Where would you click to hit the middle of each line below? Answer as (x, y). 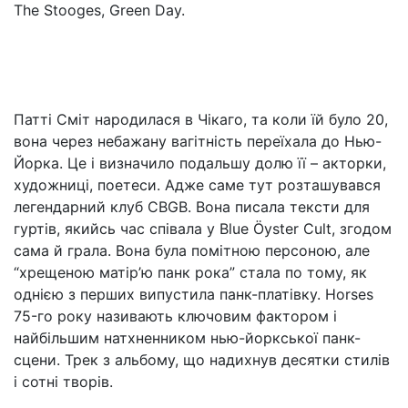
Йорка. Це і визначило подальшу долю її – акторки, (200, 163)
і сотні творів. (63, 382)
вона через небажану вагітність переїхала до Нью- (198, 141)
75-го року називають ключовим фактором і (175, 316)
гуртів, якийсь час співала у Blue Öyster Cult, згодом (203, 229)
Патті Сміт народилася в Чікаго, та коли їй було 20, (201, 119)
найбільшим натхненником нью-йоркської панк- (187, 338)
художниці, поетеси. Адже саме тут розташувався (197, 185)
